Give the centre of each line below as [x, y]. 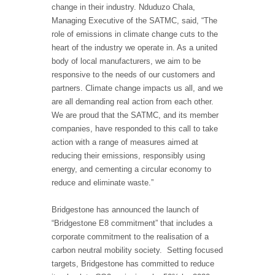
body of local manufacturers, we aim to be [126, 61]
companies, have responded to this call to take [135, 129]
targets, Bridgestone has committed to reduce [133, 264]
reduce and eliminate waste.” [103, 183]
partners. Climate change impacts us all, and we [137, 88]
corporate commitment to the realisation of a [130, 237]
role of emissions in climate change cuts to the [135, 34]
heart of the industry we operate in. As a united [134, 48]
